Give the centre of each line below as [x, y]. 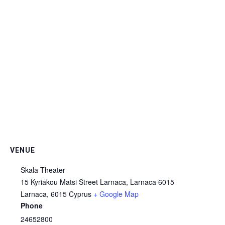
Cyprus [80, 194]
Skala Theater [43, 170]
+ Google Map [116, 194]
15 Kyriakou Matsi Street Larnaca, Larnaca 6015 [97, 182]
